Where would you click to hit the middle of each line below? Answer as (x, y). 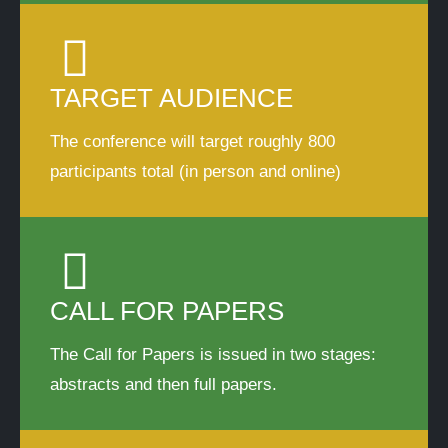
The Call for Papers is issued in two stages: (213, 354)
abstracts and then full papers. (163, 384)
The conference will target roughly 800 (192, 141)
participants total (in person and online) (195, 171)
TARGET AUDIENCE (171, 98)
